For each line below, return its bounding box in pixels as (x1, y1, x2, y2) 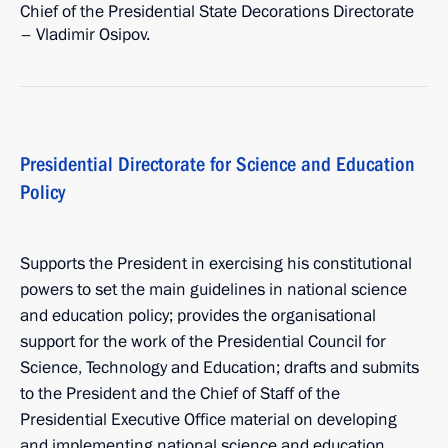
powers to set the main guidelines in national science (20, 278, 407, 301)
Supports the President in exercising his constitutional (20, 252, 412, 275)
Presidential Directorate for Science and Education (20, 152, 415, 176)
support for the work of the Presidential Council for (20, 330, 386, 353)
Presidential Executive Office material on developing (20, 408, 397, 431)
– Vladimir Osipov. (20, 23, 150, 46)
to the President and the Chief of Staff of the (20, 382, 340, 405)
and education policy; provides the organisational (20, 304, 376, 327)
